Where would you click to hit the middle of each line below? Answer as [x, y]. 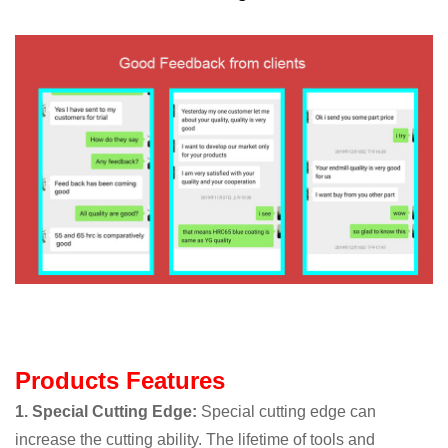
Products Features [120, 381]
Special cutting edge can [286, 412]
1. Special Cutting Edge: [106, 412]
